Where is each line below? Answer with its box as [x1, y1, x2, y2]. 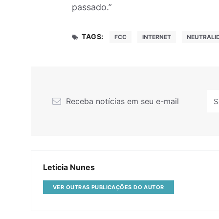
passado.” [72, 2, 112, 13]
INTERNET [142, 33, 171, 41]
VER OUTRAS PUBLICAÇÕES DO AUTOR [53, 184, 164, 191]
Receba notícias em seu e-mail [63, 96, 179, 107]
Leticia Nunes [43, 162, 95, 173]
